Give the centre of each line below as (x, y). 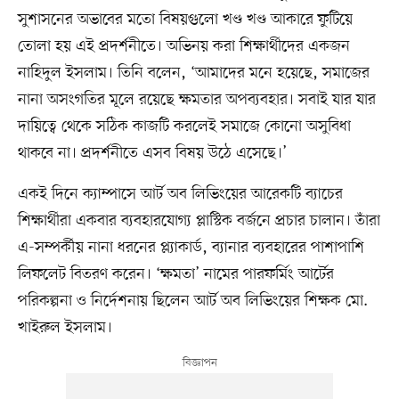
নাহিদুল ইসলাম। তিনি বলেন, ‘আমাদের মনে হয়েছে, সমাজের (193, 73)
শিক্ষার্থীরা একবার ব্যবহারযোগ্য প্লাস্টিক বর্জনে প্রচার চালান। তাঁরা (199, 220)
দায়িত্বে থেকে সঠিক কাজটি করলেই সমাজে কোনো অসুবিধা (184, 126)
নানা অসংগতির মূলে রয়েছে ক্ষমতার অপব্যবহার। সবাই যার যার (196, 99)
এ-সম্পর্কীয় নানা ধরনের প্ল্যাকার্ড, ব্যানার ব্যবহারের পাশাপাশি (191, 247)
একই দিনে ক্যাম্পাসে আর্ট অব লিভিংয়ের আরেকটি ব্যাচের (180, 194)
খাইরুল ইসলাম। (65, 327)
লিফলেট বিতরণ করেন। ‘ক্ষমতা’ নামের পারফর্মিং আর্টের (175, 274)
